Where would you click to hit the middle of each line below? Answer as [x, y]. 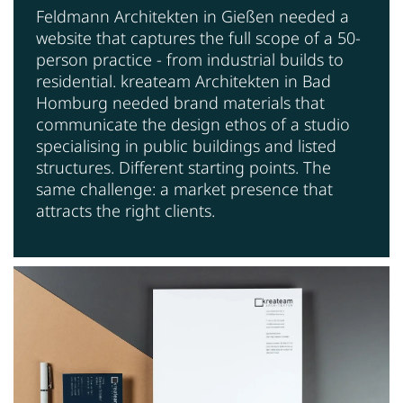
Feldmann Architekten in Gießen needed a [193, 16]
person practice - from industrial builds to [190, 59]
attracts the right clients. [125, 210]
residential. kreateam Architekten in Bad [184, 81]
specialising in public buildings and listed [186, 145]
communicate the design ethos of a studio [193, 124]
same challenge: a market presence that [184, 188]
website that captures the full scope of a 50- [198, 37]
